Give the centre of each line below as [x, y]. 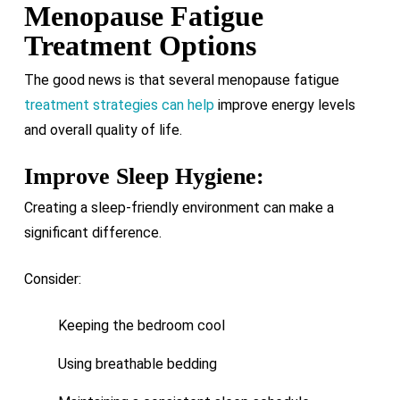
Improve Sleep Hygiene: [144, 176]
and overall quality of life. [103, 130]
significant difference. [92, 233]
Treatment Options [140, 46]
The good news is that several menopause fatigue [181, 80]
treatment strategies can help [119, 105]
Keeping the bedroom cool [141, 325]
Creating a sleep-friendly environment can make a [179, 208]
